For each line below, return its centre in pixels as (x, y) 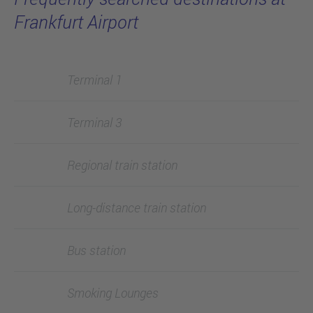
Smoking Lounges (113, 292)
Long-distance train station (137, 207)
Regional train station (122, 165)
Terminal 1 (94, 79)
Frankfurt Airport (76, 22)
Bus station (96, 250)
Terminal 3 (94, 122)
